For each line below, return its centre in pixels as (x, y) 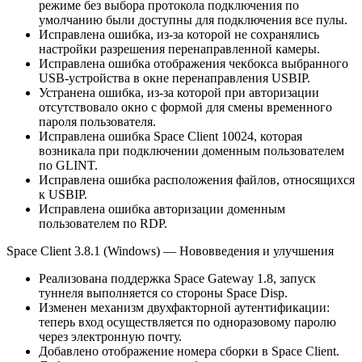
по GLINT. (68, 165)
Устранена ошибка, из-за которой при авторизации (179, 92)
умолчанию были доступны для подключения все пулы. (193, 19)
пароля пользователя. (97, 121)
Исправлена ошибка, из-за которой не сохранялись (179, 34)
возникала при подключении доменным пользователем (192, 150)
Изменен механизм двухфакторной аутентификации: (184, 307)
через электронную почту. (110, 336)
